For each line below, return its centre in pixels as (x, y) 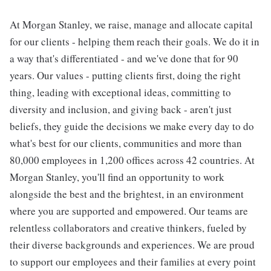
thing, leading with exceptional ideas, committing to (120, 92)
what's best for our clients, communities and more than (126, 143)
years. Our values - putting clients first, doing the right (125, 75)
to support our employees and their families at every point (133, 262)
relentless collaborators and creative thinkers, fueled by (128, 228)
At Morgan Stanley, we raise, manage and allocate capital (131, 24)
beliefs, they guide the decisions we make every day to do (132, 126)
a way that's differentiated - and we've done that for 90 (124, 58)
